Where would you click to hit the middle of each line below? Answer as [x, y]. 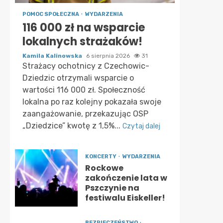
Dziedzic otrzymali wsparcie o [78, 78]
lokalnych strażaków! [82, 42]
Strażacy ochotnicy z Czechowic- [86, 66]
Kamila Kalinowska [53, 56]
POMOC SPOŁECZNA [51, 14]
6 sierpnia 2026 [109, 56]
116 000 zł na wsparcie [84, 28]
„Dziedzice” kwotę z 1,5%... [72, 126]
